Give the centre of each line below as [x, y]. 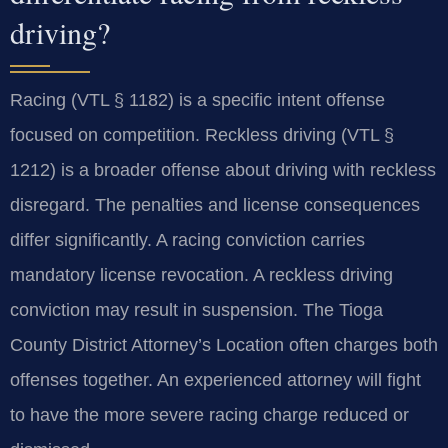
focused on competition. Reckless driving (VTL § [202, 135]
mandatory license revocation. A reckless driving [201, 275]
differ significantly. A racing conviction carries [187, 240]
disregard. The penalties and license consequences [215, 205]
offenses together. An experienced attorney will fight [215, 380]
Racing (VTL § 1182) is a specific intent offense [197, 100]
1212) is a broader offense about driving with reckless [223, 170]
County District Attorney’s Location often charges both [224, 345]
